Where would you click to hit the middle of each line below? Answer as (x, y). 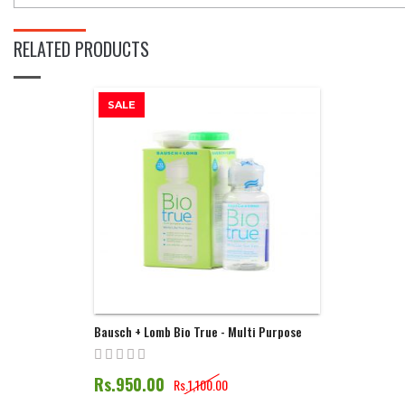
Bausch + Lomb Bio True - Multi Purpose (198, 331)
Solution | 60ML (135, 349)
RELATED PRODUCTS (81, 49)
